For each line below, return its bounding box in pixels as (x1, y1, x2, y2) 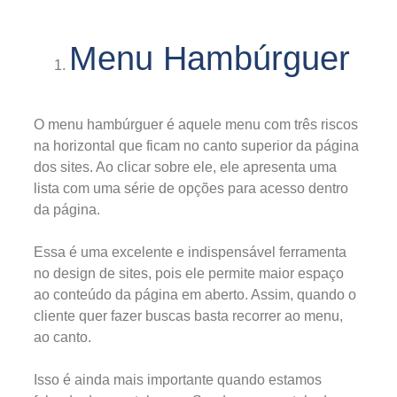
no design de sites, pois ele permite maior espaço (34, 265, 344, 281)
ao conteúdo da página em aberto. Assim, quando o (34, 286, 356, 302)
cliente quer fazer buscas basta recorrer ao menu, (34, 307, 343, 323)
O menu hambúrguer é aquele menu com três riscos (34, 116, 358, 132)
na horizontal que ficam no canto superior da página (34, 137, 359, 153)
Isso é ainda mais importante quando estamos (34, 371, 322, 387)
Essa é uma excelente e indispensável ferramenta (34, 244, 346, 260)
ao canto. (34, 329, 91, 345)
